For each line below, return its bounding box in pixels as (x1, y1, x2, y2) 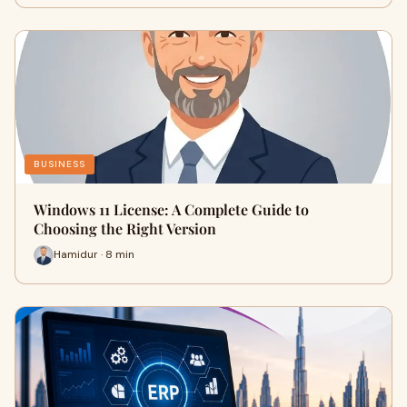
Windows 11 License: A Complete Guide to (34, 199, 309, 219)
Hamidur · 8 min (54, 247, 134, 263)
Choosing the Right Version (34, 218, 216, 238)
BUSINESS (34, 157, 85, 170)
